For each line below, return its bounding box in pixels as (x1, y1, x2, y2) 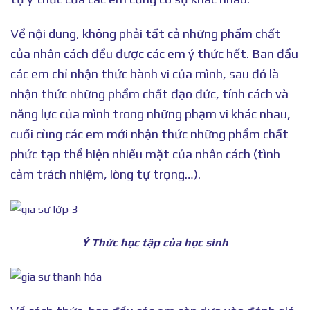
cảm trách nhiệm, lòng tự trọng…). (10, 166, 201, 181)
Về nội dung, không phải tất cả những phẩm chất (10, 26, 281, 41)
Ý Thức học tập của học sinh (82, 236, 228, 250)
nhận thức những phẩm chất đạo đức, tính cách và (10, 86, 289, 101)
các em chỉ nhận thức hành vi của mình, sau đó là (10, 66, 279, 81)
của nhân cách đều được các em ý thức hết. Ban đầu (10, 46, 298, 61)
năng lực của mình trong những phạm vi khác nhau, (10, 106, 291, 121)
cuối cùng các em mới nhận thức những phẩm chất (10, 126, 289, 141)
